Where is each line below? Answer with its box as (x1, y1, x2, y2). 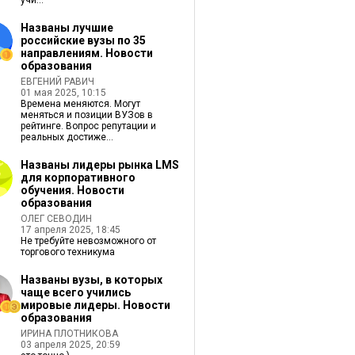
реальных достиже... (20, 132, 113, 143)
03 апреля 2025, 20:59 (20, 339, 120, 350)
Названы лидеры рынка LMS (20, 158, 179, 171)
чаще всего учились (20, 286, 131, 299)
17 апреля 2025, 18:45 (20, 224, 120, 235)
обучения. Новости (20, 184, 124, 197)
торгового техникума (20, 246, 115, 258)
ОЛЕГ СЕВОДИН (20, 213, 92, 224)
